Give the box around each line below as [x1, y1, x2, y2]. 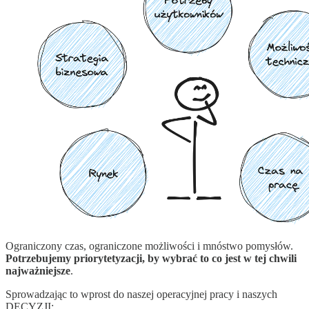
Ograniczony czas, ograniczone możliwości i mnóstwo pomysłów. [6, 240, 293, 252]
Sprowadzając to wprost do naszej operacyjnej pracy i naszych [6, 288, 277, 301]
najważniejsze [6, 265, 70, 277]
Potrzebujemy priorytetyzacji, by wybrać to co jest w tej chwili [6, 252, 297, 265]
